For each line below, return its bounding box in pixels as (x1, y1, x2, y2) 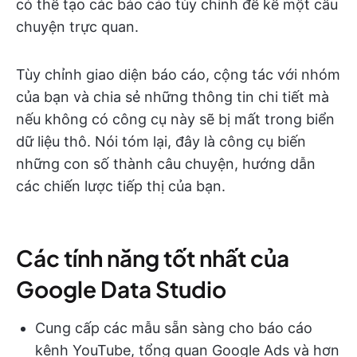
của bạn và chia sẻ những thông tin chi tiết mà (16, 88, 329, 105)
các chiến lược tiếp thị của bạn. (16, 178, 226, 194)
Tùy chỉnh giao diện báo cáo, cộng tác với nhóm (16, 66, 340, 83)
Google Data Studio (16, 275, 226, 303)
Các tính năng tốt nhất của (16, 244, 289, 272)
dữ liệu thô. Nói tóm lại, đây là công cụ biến (16, 133, 306, 150)
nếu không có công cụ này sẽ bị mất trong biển (16, 111, 335, 127)
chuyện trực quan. (16, 18, 139, 35)
